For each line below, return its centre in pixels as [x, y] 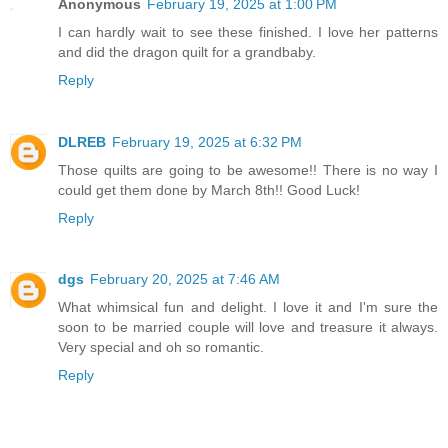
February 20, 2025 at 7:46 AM [185, 279]
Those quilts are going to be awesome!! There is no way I [248, 169]
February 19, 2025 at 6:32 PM [207, 141]
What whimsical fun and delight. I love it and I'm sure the [248, 307]
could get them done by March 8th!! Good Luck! [209, 189]
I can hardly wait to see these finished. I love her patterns [248, 31]
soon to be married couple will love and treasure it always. [248, 327]
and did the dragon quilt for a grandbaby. [187, 51]
